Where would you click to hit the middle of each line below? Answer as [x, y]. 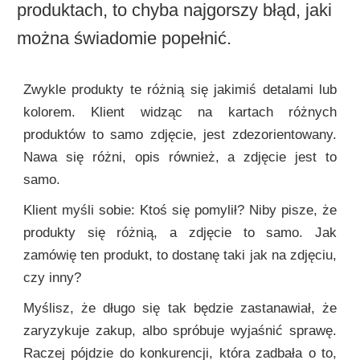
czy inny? [52, 277]
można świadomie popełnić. [124, 39]
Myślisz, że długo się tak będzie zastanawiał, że [180, 308]
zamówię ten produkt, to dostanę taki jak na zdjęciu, [180, 255]
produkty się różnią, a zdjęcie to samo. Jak [180, 232]
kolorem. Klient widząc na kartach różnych [180, 112]
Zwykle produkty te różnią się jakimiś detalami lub [180, 89]
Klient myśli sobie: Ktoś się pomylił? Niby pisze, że [180, 210]
